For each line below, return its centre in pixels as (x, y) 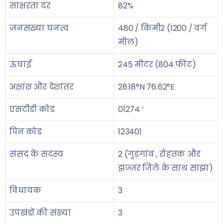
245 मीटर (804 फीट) (157, 64)
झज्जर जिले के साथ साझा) (166, 168)
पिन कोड (26, 132)
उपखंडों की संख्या (41, 213)
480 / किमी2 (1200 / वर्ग (162, 28)
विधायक (26, 190)
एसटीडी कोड (32, 109)
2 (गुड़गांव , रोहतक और (159, 154)
